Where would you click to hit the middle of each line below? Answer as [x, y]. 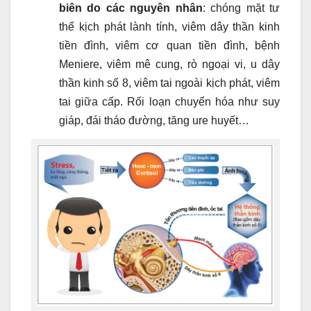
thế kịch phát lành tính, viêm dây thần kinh [169, 27]
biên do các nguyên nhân [131, 8]
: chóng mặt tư [241, 8]
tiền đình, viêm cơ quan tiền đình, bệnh [169, 46]
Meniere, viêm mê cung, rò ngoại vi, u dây [169, 65]
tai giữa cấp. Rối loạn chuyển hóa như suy [169, 102]
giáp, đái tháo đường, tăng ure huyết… [154, 121]
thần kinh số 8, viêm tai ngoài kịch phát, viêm [169, 83]
